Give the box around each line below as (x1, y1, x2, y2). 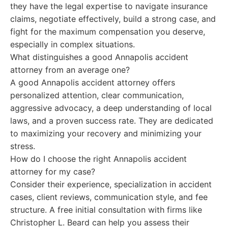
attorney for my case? (10, 166, 95, 177)
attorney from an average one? (10, 65, 130, 75)
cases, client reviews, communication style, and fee (10, 192, 208, 202)
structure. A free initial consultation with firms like (10, 205, 202, 215)
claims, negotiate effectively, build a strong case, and (10, 14, 216, 24)
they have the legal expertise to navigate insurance (10, 1, 208, 11)
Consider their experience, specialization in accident (10, 179, 212, 189)
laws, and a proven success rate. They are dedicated (10, 116, 213, 126)
